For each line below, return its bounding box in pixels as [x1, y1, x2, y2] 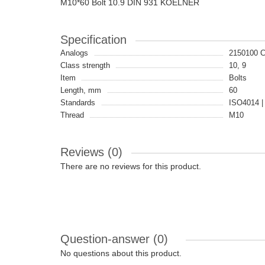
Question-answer [60, 232, 153, 245]
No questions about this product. [60, 248, 182, 258]
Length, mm [60, 86, 101, 95]
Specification [60, 33, 127, 46]
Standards [60, 98, 95, 107]
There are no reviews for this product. [60, 161, 201, 171]
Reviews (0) [60, 146, 122, 159]
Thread [60, 111, 84, 119]
